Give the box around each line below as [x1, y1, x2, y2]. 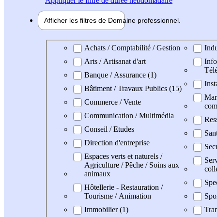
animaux [84, 169, 110, 178]
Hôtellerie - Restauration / [84, 183, 163, 191]
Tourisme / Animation [84, 191, 151, 200]
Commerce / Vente [84, 97, 141, 106]
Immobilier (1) [84, 205, 128, 214]
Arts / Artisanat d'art [84, 57, 146, 65]
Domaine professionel [52, 43, 119, 51]
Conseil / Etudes [84, 124, 134, 133]
